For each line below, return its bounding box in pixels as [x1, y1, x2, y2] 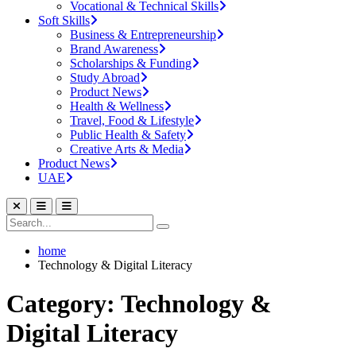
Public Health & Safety [70, 128, 186, 141]
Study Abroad [70, 71, 140, 84]
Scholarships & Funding [70, 56, 192, 70]
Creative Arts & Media [70, 142, 184, 156]
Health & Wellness [70, 99, 164, 113]
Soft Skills [38, 14, 90, 27]
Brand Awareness [70, 42, 158, 56]
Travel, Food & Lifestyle [70, 114, 194, 127]
